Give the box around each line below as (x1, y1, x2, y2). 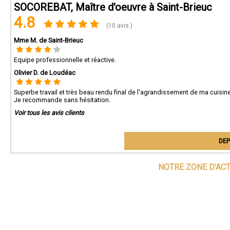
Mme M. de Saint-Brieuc (14, 36, 83, 44)
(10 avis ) (105, 22, 133, 29)
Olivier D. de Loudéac (14, 69, 75, 76)
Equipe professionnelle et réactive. (14, 56, 116, 64)
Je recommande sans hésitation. (14, 96, 110, 104)
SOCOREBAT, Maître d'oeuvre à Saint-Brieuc (14, 1, 212, 13)
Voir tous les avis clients (14, 109, 84, 117)
